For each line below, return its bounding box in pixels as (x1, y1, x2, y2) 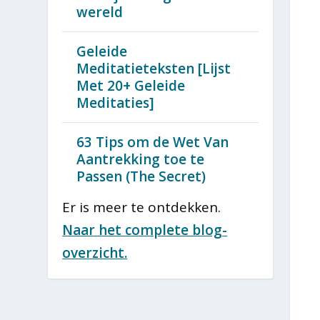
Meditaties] (76, 94, 155, 113)
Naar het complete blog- (62, 221, 228, 240)
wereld (76, 3, 124, 22)
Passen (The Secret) (76, 167, 206, 186)
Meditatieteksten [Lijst (76, 59, 231, 79)
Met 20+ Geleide (76, 76, 186, 96)
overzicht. (62, 244, 128, 263)
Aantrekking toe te (76, 150, 205, 169)
